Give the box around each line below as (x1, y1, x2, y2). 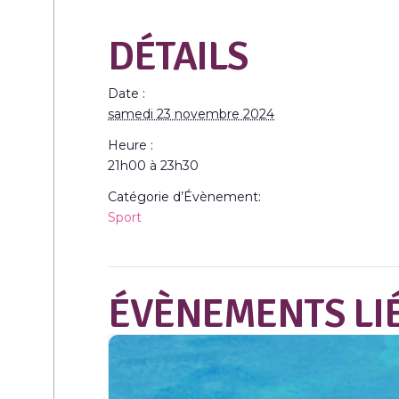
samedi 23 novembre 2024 (108, 105, 274, 122)
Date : (108, 85, 145, 102)
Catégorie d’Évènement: (108, 188, 261, 205)
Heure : (108, 136, 153, 153)
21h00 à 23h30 (108, 157, 199, 174)
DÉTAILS (108, 31, 248, 81)
